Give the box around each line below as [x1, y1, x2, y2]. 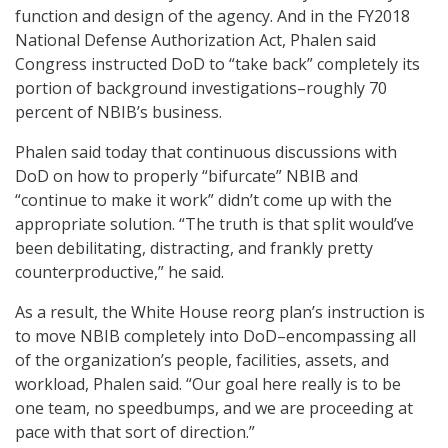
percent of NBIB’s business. [15, 101, 222, 124]
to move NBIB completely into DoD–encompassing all [15, 325, 416, 348]
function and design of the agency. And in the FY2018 [15, 5, 410, 28]
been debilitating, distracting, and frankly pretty [15, 237, 373, 260]
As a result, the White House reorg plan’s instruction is [15, 301, 425, 324]
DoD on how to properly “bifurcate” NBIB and [15, 165, 358, 188]
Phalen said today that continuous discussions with [15, 141, 397, 164]
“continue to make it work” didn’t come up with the [15, 189, 392, 212]
